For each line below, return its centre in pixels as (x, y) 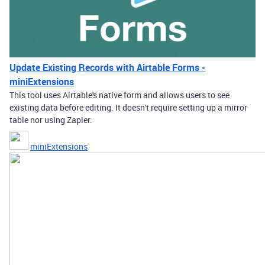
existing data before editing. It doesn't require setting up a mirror (128, 107)
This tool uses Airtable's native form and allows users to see (119, 95)
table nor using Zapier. (51, 120)
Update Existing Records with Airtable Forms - (107, 67)
